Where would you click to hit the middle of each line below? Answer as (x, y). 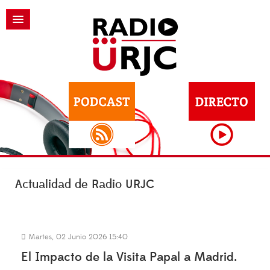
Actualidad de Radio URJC (85, 184)
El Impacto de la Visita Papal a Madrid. (129, 257)
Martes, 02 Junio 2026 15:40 (77, 237)
